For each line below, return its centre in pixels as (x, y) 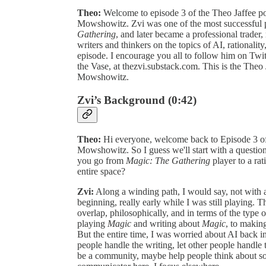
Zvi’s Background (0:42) (137, 100)
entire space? (101, 171)
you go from (102, 160)
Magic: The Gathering (168, 160)
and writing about (167, 223)
